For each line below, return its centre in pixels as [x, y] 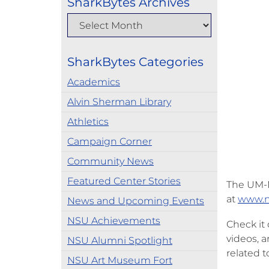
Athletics [88, 122]
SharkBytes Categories [135, 62]
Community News [110, 161]
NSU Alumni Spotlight [120, 240]
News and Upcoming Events [136, 201]
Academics [94, 82]
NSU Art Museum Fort [120, 260]
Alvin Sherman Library [119, 102]
